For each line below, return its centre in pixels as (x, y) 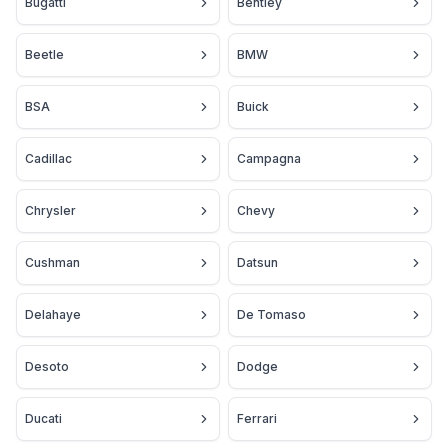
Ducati (43, 419)
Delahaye (53, 315)
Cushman (52, 263)
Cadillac (48, 159)
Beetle (44, 55)
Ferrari (257, 419)
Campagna (269, 159)
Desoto (47, 367)
